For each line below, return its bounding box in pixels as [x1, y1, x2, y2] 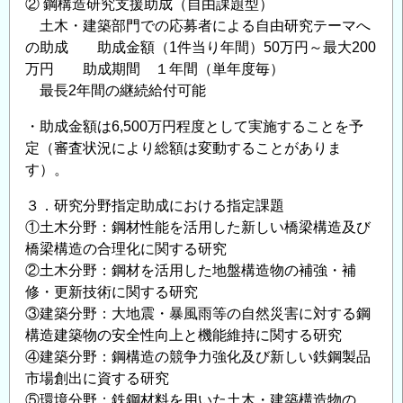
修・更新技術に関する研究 [25, 284, 198, 300]
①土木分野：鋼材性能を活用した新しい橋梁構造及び [25, 219, 371, 235]
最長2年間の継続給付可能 [25, 83, 206, 98]
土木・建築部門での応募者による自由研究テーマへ [25, 18, 371, 33]
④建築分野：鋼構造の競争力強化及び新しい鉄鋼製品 [25, 349, 371, 364]
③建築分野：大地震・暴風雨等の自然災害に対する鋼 [25, 306, 371, 321]
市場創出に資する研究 [25, 371, 169, 386]
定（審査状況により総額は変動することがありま [25, 140, 342, 156]
